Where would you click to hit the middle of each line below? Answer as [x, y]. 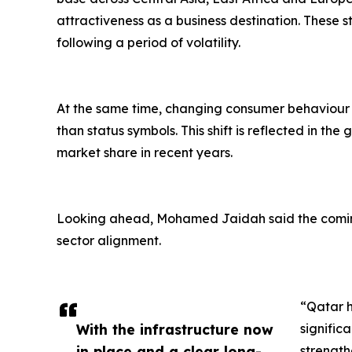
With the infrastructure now [175, 330]
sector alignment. [109, 241]
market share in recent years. [145, 153]
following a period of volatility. [148, 43]
